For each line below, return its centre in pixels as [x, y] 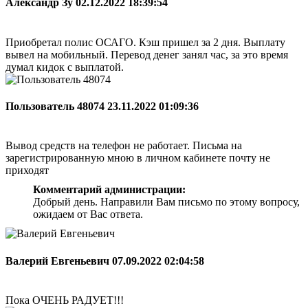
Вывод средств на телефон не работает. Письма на [124, 146]
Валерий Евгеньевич [59, 261]
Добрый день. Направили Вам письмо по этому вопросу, [166, 202]
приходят [27, 170]
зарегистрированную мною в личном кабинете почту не [138, 158]
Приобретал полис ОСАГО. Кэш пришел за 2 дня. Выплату [145, 42]
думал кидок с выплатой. [65, 67]
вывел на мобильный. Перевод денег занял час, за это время [147, 54]
